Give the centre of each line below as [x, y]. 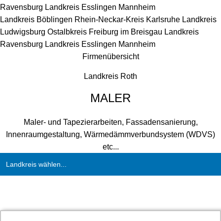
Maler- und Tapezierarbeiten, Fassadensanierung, [110, 122]
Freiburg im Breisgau [127, 32]
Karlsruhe [164, 19]
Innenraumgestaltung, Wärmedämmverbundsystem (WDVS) [110, 134]
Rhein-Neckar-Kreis [110, 19]
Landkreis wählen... [36, 164]
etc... [110, 147]
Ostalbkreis [68, 32]
